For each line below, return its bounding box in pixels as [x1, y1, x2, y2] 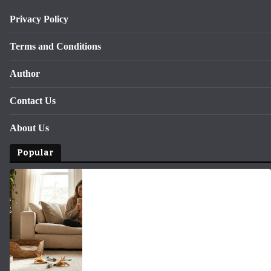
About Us [10, 123, 49, 133]
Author [10, 68, 40, 79]
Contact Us [10, 96, 56, 106]
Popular [17, 148, 54, 158]
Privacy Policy [10, 14, 68, 24]
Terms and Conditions [10, 41, 101, 51]
